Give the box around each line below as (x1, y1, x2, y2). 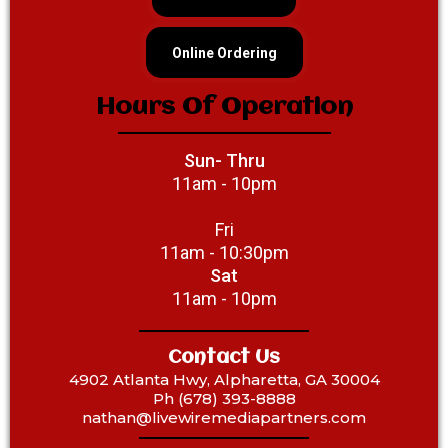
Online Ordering (171, 45, 277, 62)
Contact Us (168, 348, 280, 369)
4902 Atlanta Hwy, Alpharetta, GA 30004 (68, 370, 380, 390)
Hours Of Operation (95, 95, 353, 121)
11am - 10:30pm (159, 242, 289, 264)
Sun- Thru (183, 150, 265, 172)
